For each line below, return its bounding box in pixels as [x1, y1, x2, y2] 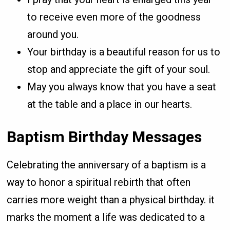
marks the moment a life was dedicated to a [7, 211, 205, 224]
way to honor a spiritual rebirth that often [7, 176, 191, 189]
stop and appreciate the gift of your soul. [27, 63, 210, 76]
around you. [27, 28, 79, 41]
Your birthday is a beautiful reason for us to [27, 46, 221, 59]
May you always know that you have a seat [27, 81, 217, 93]
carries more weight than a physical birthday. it [7, 194, 215, 206]
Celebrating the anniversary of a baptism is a [7, 159, 206, 171]
